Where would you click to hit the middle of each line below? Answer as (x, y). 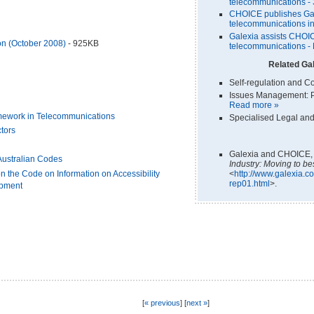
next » (197, 302)
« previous (162, 302)
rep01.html (250, 183)
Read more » (254, 105)
